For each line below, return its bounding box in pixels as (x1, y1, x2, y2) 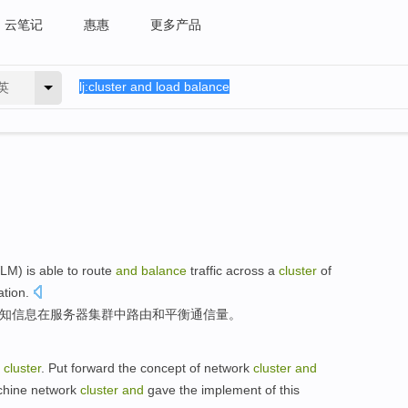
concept (140, 360, 186, 375)
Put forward (48, 360, 115, 375)
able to (39, 263, 78, 278)
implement (201, 382, 261, 397)
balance (141, 263, 187, 278)
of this (261, 382, 300, 397)
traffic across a (190, 263, 275, 278)
